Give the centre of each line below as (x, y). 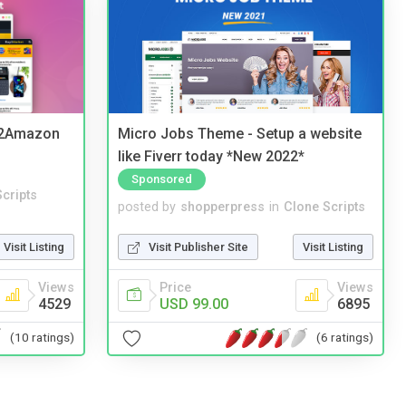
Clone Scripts (324, 207)
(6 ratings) (345, 338)
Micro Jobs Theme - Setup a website (240, 134)
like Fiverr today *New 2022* (211, 156)
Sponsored (162, 179)
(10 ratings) (42, 338)
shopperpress (222, 207)
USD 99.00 (194, 304)
